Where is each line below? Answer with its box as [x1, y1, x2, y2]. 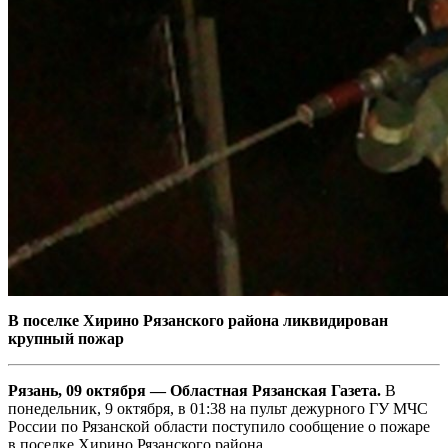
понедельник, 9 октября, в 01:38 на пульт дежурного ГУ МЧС [8, 400, 428, 417]
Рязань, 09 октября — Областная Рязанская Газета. [8, 382, 381, 399]
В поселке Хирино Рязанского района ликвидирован [8, 312, 388, 329]
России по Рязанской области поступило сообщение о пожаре [8, 418, 430, 435]
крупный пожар [8, 330, 124, 347]
